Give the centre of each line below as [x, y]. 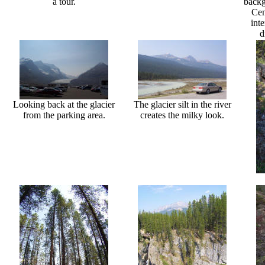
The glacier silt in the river [182, 104]
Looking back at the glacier [64, 104]
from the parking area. [64, 115]
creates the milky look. [182, 115]
